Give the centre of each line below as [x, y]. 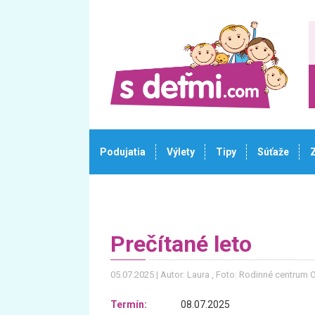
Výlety [181, 152]
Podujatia [123, 152]
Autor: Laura [186, 275]
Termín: [129, 304]
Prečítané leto [181, 244]
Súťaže [273, 152]
